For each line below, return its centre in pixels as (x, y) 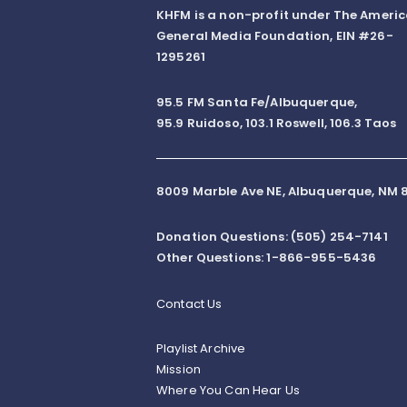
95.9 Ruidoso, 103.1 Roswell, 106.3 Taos (277, 124)
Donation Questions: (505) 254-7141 (272, 237)
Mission (179, 370)
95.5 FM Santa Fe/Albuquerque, (257, 103)
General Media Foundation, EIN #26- (275, 35)
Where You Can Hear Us (228, 391)
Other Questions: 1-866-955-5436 (267, 258)
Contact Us (189, 304)
